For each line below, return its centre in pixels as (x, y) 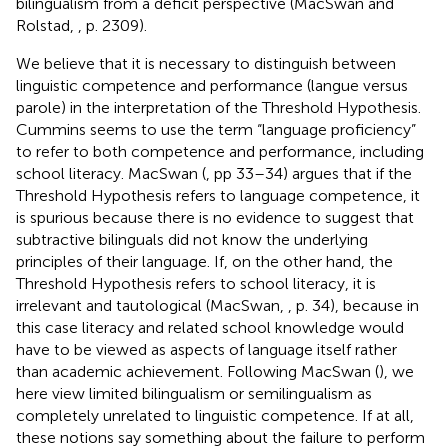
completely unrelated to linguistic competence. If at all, (215, 415)
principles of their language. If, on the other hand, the (204, 261)
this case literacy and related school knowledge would (210, 327)
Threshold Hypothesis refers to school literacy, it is (196, 283)
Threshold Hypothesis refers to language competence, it (218, 195)
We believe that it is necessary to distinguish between (206, 63)
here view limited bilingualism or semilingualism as (194, 393)
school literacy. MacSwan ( (111, 173)
